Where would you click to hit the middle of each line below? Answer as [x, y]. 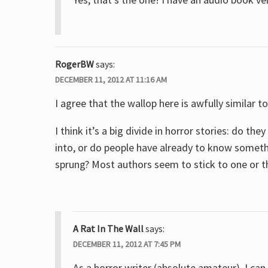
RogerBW [74, 64]
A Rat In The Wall [108, 229]
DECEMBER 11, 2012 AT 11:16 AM [111, 80]
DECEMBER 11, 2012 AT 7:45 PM [127, 244]
